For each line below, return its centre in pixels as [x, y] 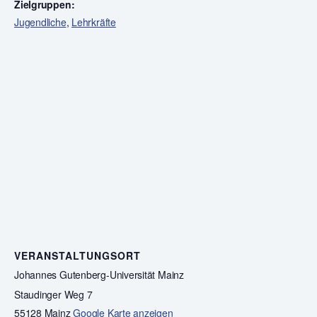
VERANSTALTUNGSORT [77, 255]
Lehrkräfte [94, 22]
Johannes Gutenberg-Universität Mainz [99, 275]
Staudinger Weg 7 [53, 294]
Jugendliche [40, 22]
